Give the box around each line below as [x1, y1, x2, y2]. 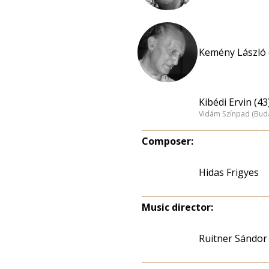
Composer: [142, 134, 193, 148]
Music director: [142, 201, 213, 214]
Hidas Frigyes [199, 166, 259, 179]
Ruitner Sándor [199, 232, 267, 245]
